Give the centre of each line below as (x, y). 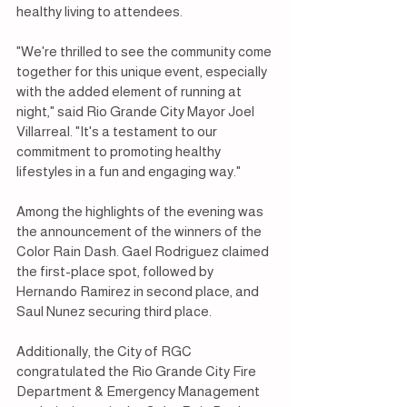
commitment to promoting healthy (120, 152)
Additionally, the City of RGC (105, 352)
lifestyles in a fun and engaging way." (129, 172)
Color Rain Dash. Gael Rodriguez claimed (144, 252)
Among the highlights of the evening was (141, 212)
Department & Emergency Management (139, 392)
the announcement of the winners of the (140, 232)
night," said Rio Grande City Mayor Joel (137, 112)
